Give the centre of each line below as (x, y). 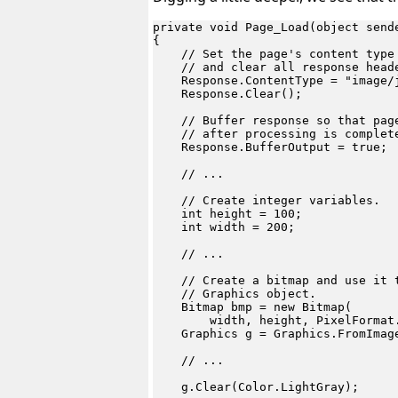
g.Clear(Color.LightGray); (256, 387)
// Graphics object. (235, 294)
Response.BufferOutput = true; (270, 147)
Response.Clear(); (227, 94)
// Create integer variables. (267, 201)
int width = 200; (224, 227)
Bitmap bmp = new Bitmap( (252, 307)
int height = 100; (227, 214)
